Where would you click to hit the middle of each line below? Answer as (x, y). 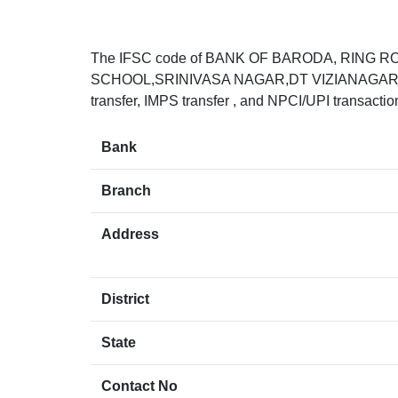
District (125, 299)
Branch (126, 191)
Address (130, 235)
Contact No (139, 386)
